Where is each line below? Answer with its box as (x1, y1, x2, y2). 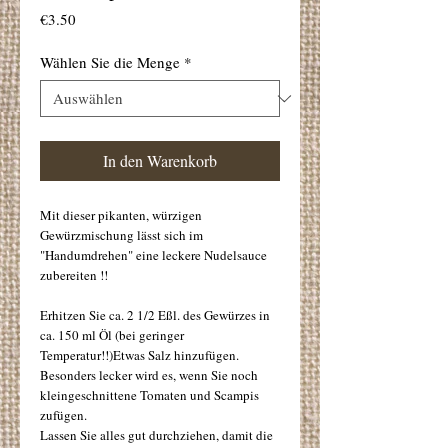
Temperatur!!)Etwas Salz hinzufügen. (40, 346, 239, 364)
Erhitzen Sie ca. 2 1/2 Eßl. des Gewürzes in (40, 306, 270, 324)
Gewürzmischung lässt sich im (40, 226, 203, 244)
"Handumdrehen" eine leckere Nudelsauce (40, 246, 267, 264)
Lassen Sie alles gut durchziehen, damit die (40, 426, 273, 444)
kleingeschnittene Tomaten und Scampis (40, 386, 259, 404)
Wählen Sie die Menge (40, 52, 180, 72)
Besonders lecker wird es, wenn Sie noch (40, 366, 258, 384)
